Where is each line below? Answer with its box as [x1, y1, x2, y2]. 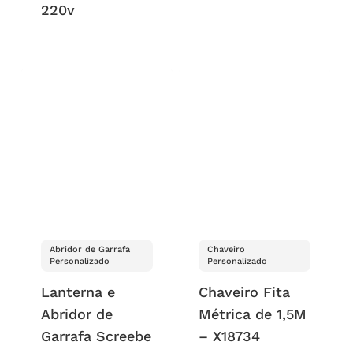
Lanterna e [40, 284, 115, 301]
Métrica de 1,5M [199, 306, 307, 323]
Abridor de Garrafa [49, 244, 130, 255]
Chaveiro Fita [199, 284, 291, 301]
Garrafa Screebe [40, 328, 151, 345]
